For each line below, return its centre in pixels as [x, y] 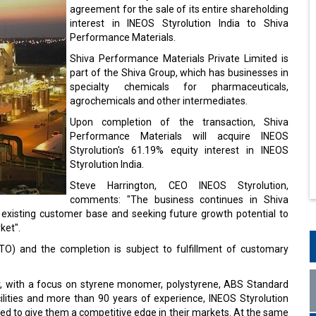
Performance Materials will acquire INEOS [179, 133]
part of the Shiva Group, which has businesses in [179, 70]
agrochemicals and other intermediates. [159, 98]
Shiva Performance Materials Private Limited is [179, 56]
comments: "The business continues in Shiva [179, 197]
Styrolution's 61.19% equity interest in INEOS [179, 147]
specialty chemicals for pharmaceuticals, [179, 84]
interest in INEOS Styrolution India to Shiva [179, 20]
